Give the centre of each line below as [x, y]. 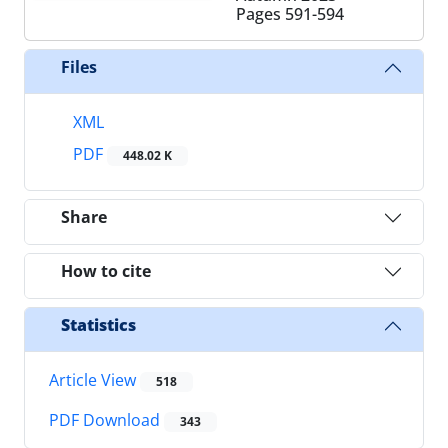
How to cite [106, 271]
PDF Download [106, 420]
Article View [94, 379]
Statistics [98, 325]
